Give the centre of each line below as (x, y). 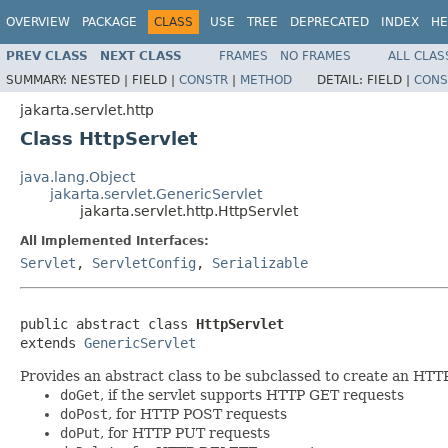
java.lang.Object (77, 176)
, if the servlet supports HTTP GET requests (252, 394)
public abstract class (108, 323)
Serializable (260, 262)
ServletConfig (144, 262)
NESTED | (101, 79)
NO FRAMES (315, 55)
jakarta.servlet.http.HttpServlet (189, 210)
